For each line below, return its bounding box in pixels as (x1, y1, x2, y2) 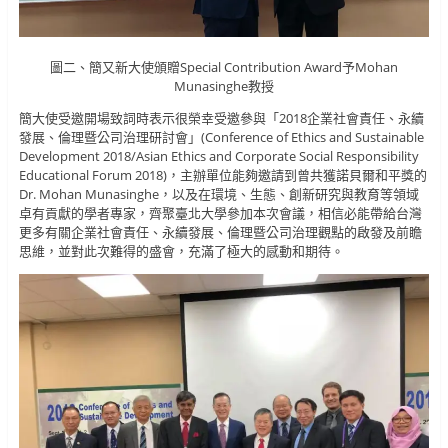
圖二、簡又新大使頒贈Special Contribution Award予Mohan (50, 57, 398, 76)
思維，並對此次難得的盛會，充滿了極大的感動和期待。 (18, 241, 344, 260)
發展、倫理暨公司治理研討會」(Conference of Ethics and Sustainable (18, 127, 424, 146)
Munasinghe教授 (174, 76, 274, 95)
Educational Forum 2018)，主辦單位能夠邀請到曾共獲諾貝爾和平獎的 (18, 165, 427, 184)
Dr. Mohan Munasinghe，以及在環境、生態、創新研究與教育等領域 (18, 184, 419, 203)
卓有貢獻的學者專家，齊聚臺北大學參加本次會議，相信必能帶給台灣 (18, 203, 422, 222)
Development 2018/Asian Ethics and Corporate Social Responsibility (18, 146, 419, 165)
